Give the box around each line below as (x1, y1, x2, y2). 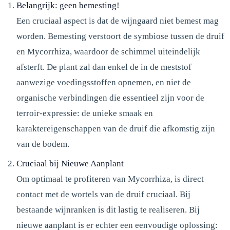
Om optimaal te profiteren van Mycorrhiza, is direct (16, 174, 204, 184)
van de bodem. (16, 139, 69, 149)
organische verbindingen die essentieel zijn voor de (16, 92, 204, 103)
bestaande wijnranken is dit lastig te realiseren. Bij (16, 204, 200, 215)
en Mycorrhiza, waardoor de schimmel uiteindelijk (16, 46, 200, 56)
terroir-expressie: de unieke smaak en (16, 108, 153, 118)
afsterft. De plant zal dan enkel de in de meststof (16, 62, 191, 72)
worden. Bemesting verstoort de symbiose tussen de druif (16, 31, 224, 41)
